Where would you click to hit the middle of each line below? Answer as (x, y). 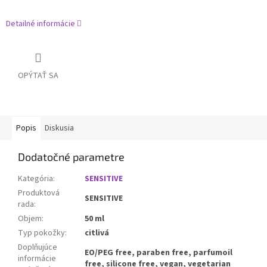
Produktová (39, 193)
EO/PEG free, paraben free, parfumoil (159, 253)
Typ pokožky (41, 233)
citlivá (97, 233)
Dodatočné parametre (71, 157)
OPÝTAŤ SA (38, 76)
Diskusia (59, 128)
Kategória (35, 179)
